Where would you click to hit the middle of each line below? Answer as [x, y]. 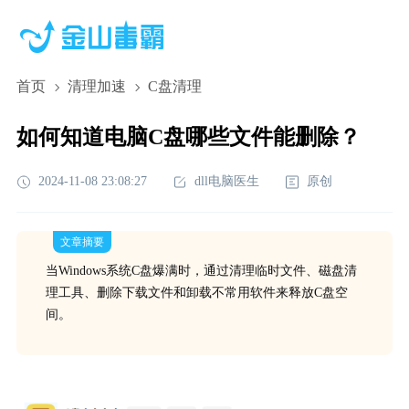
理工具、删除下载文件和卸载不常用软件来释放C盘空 [196, 293]
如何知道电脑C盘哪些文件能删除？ [188, 137]
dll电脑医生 [226, 181]
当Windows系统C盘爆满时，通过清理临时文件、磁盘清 [201, 271]
